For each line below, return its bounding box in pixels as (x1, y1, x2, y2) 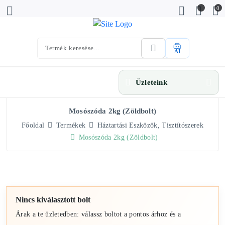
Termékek (56, 122, 86, 130)
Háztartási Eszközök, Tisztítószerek (97, 122, 203, 130)
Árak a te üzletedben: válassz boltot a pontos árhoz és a (16, 210, 181, 218)
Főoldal (22, 122, 45, 130)
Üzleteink (136, 78, 167, 87)
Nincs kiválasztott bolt (16, 195, 90, 204)
